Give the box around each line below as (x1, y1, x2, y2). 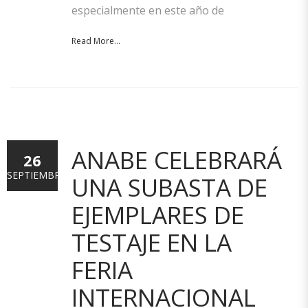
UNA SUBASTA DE (71, 171, 267, 203)
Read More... (71, 35, 120, 47)
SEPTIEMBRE (7, 168, 66, 181)
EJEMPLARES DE (71, 199, 244, 231)
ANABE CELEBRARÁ (71, 144, 282, 176)
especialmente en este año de (71, 3, 224, 18)
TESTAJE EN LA (71, 226, 232, 258)
